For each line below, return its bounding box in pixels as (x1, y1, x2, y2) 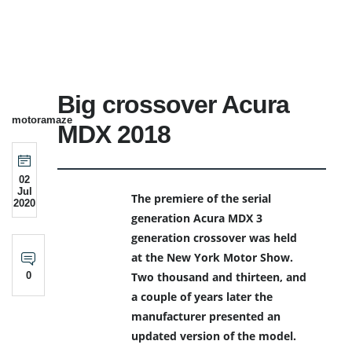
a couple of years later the (131, 289, 273, 305)
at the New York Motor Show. (131, 250, 294, 266)
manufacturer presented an (131, 309, 281, 324)
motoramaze (12, 113, 72, 126)
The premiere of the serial (131, 191, 272, 207)
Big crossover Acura (57, 90, 290, 119)
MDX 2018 (57, 120, 171, 149)
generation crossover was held (131, 230, 298, 246)
